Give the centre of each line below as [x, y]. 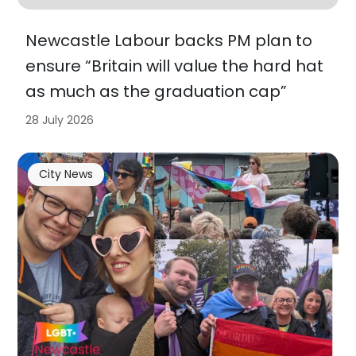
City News [66, 174]
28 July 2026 [60, 120]
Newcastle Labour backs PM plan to [169, 41]
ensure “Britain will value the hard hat [175, 66]
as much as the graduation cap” [157, 92]
